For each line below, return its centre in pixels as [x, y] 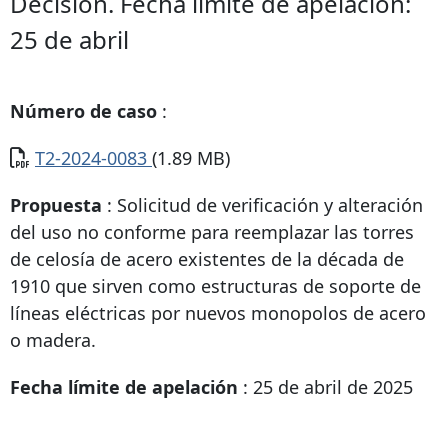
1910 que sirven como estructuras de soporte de [215, 286]
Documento [59, 157]
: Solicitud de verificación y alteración [262, 205]
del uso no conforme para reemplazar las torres [212, 232]
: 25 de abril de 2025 [325, 387]
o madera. [53, 340]
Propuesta [56, 205]
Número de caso [83, 111]
